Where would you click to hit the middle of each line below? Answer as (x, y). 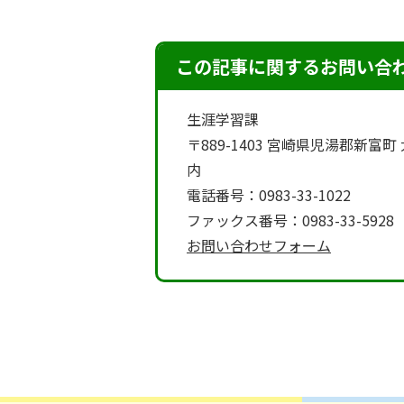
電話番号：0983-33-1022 (269, 195)
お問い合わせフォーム (259, 245)
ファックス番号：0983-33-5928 (290, 220)
